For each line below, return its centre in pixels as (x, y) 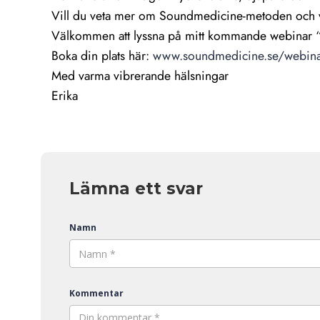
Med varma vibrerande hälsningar (140, 76)
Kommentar (96, 294)
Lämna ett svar (136, 189)
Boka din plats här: (102, 56)
